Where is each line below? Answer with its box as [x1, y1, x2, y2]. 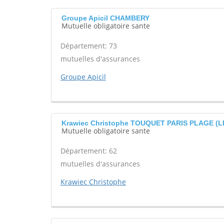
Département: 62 [60, 146, 117, 155]
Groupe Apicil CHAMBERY [61, 14, 149, 22]
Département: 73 [60, 41, 117, 50]
